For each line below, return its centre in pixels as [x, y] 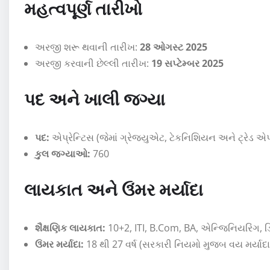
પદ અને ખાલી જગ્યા [95, 98]
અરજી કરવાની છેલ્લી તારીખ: [93, 63]
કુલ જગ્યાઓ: [63, 153]
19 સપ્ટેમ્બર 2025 [187, 63]
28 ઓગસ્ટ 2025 [174, 47]
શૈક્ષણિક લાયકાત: [70, 228]
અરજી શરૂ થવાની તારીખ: [87, 47]
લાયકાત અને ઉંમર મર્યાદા [114, 189]
